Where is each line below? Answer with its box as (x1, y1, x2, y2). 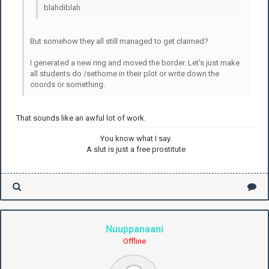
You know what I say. (100, 133, 172, 143)
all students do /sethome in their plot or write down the (30, 68, 219, 78)
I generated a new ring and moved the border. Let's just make (30, 58, 240, 67)
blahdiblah (44, 2, 80, 12)
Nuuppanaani (106, 223, 163, 235)
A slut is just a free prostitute (86, 144, 186, 154)
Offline (123, 236, 146, 246)
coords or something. (30, 79, 105, 89)
